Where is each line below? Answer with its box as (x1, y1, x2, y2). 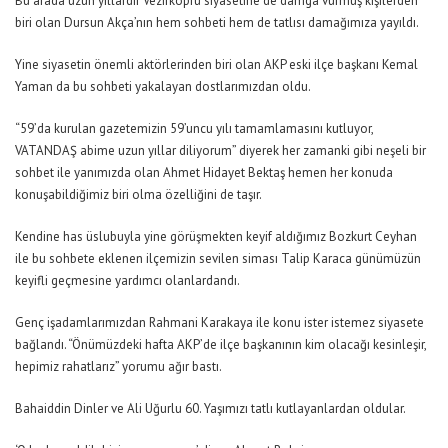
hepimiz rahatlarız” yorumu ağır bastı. (15, 357, 222, 375)
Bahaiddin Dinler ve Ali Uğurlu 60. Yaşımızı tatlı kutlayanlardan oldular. (15, 399, 406, 417)
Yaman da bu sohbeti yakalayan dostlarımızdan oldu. (15, 77, 311, 95)
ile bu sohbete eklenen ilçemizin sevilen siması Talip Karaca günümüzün (15, 249, 421, 267)
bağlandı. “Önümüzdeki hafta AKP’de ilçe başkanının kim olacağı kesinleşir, (15, 335, 426, 353)
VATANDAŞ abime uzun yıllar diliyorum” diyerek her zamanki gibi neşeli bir (15, 141, 426, 159)
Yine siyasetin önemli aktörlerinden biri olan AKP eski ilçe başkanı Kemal (15, 55, 418, 73)
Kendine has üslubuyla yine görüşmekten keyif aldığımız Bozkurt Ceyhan (15, 227, 417, 245)
